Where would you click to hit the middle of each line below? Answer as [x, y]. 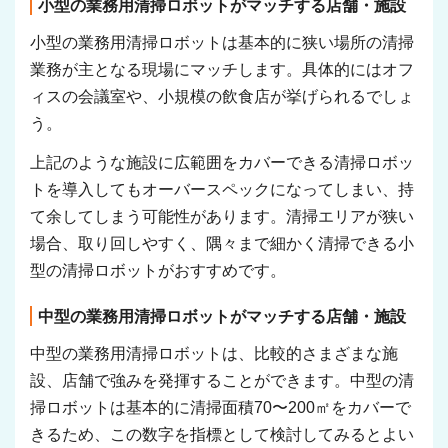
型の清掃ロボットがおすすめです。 [158, 271]
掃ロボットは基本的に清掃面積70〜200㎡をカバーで [220, 408]
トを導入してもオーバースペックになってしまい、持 [222, 190]
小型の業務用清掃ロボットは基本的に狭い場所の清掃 [222, 42]
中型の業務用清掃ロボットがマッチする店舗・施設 [222, 316]
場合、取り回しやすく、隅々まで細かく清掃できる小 [222, 244]
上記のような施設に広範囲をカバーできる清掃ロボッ [222, 163]
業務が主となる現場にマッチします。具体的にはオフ [222, 69]
